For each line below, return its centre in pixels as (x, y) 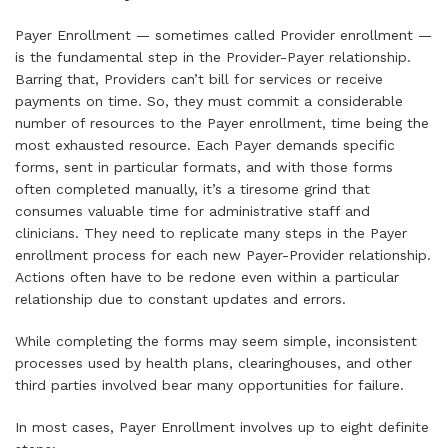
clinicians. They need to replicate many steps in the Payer (211, 233)
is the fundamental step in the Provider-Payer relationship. (213, 57)
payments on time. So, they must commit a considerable (209, 101)
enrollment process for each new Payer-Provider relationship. (223, 255)
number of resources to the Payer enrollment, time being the (222, 123)
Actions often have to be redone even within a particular (207, 277)
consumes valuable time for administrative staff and (192, 211)
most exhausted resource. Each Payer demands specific (205, 145)
